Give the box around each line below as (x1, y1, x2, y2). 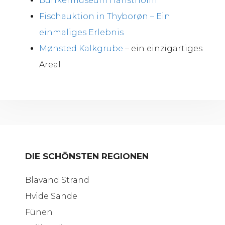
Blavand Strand (25, 175, 89, 185)
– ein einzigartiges (125, 43, 202, 53)
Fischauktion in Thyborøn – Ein (39, 11, 170, 21)
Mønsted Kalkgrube (39, 43, 125, 53)
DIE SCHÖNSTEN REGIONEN (25, 151, 149, 161)
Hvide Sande (25, 191, 77, 201)
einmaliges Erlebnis (39, 27, 124, 37)
